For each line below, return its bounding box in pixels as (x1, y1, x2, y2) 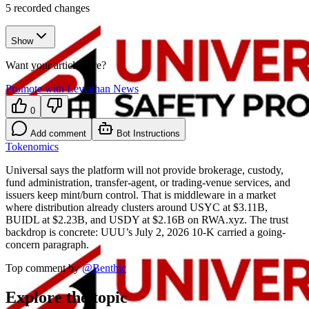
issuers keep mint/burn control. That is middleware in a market (6, 189, 276, 201)
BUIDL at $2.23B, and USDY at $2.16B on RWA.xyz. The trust (6, 214, 288, 226)
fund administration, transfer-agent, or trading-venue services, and (6, 177, 290, 189)
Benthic (92, 262, 126, 275)
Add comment (30, 128, 86, 139)
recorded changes (11, 2, 90, 14)
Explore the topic (6, 288, 128, 307)
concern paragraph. (6, 239, 89, 251)
